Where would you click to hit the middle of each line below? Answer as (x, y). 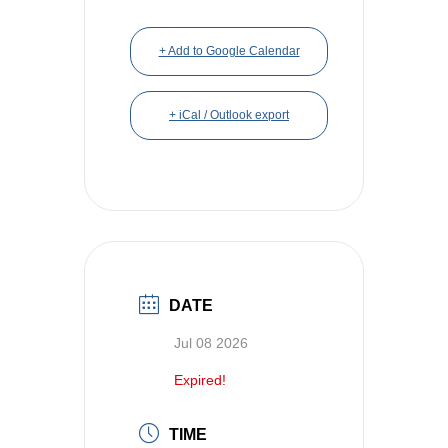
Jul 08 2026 (211, 342)
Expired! (200, 379)
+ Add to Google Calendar (229, 50)
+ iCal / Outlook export (229, 114)
